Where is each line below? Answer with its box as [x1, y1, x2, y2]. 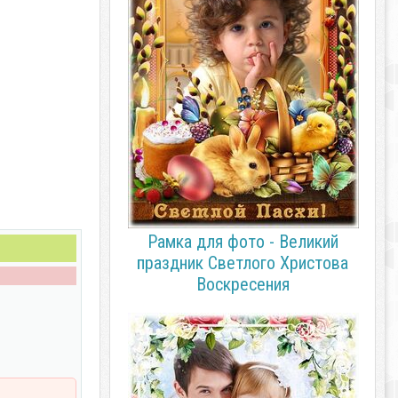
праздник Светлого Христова [137, 252, 348, 274]
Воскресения [195, 274, 290, 295]
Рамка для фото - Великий [147, 231, 338, 252]
